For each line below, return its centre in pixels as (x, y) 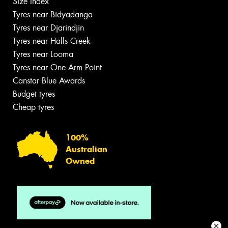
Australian (87, 149)
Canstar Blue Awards (49, 81)
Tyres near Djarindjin (48, 28)
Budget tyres (34, 94)
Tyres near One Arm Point (57, 68)
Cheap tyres (33, 107)
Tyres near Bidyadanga (53, 15)
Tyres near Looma (43, 54)
